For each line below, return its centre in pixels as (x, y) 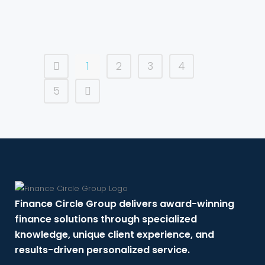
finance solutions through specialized (106, 219)
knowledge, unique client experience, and (114, 235)
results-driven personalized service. (102, 250)
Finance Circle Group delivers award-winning (125, 204)
